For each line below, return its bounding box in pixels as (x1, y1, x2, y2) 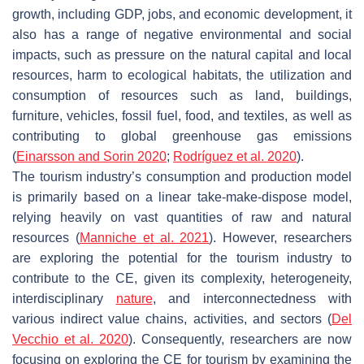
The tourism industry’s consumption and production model (12, 169, 352, 184)
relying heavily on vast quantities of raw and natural (12, 210, 352, 224)
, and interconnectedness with (152, 291, 352, 305)
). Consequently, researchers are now (128, 331, 353, 346)
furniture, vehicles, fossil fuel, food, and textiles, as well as (12, 108, 352, 123)
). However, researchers (209, 230, 353, 245)
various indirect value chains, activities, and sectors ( (12, 311, 331, 326)
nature (115, 291, 153, 305)
